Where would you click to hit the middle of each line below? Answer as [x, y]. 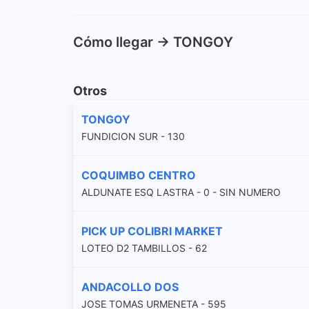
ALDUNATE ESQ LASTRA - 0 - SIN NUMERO [181, 192]
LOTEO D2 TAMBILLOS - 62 [144, 248]
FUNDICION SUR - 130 [133, 136]
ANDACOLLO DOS [130, 287]
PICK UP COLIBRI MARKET [152, 231]
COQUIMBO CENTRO [139, 175]
